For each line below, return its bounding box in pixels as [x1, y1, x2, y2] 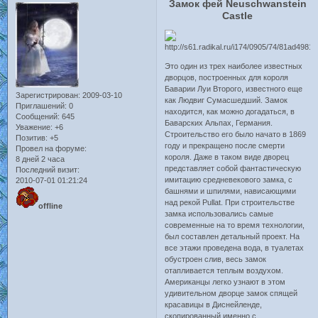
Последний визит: [16, 165, 79, 175]
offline [38, 202, 62, 211]
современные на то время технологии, [165, 220, 305, 229]
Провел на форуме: [16, 144, 87, 153]
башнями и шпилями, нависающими [165, 186, 297, 195]
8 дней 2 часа [16, 155, 65, 164]
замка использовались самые [165, 209, 274, 218]
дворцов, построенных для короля [165, 72, 289, 82]
